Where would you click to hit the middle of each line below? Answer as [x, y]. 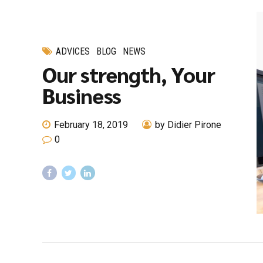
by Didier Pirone [188, 125]
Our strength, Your [129, 74]
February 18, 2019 [91, 125]
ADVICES [73, 51]
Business [82, 95]
